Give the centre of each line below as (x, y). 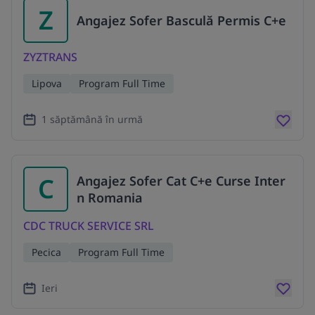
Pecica (46, 252)
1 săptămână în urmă (92, 119)
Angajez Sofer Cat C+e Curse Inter (181, 180)
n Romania (110, 197)
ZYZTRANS (50, 57)
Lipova (47, 84)
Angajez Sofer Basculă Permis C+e (181, 21)
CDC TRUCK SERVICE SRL (89, 225)
